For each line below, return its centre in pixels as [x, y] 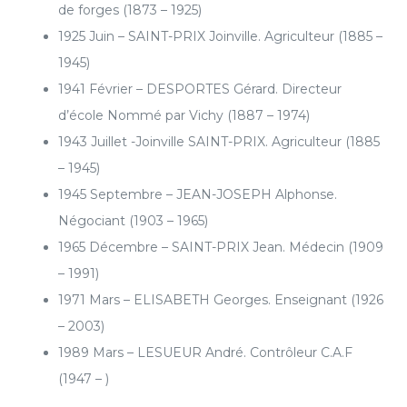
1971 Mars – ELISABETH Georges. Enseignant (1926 [221, 300]
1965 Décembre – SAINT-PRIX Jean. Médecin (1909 [221, 247]
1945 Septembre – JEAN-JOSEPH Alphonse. [198, 194]
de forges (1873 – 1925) [130, 10]
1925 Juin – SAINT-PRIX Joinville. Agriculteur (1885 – [220, 36]
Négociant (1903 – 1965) [133, 221]
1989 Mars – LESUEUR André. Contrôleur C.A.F [205, 352]
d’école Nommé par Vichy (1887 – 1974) [184, 115]
